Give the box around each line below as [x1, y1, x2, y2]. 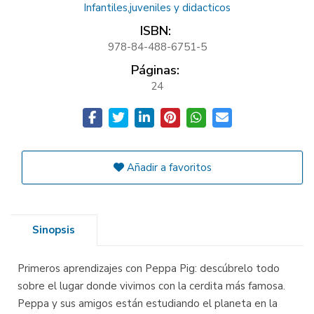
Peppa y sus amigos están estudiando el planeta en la [18, 296, 278, 311]
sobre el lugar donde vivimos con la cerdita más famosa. [18, 279, 285, 294]
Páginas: [131, 62, 179, 79]
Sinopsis [32, 223, 75, 238]
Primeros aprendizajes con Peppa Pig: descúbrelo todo [18, 261, 280, 276]
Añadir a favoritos [123, 161, 212, 175]
